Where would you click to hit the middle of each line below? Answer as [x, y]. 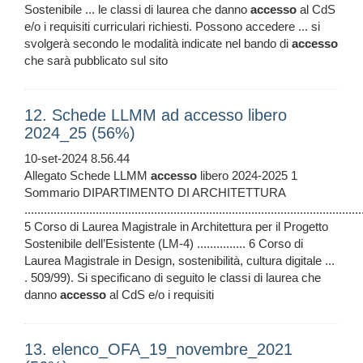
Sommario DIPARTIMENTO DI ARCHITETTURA [155, 193]
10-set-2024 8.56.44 [77, 159]
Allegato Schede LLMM [88, 176]
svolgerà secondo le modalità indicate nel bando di [158, 44]
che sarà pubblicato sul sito [96, 61]
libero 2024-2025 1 [247, 176]
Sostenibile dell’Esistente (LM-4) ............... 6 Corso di [164, 244]
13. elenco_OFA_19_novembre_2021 [158, 350]
